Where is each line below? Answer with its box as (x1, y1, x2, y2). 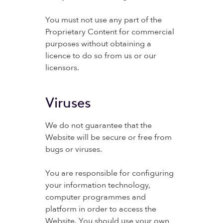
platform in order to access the (45, 204, 156, 215)
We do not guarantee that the (45, 120, 152, 131)
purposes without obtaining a (45, 38, 151, 49)
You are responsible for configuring (45, 168, 174, 179)
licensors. (45, 62, 79, 73)
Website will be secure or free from (45, 132, 172, 143)
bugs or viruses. (45, 144, 102, 155)
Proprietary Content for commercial (45, 26, 174, 37)
